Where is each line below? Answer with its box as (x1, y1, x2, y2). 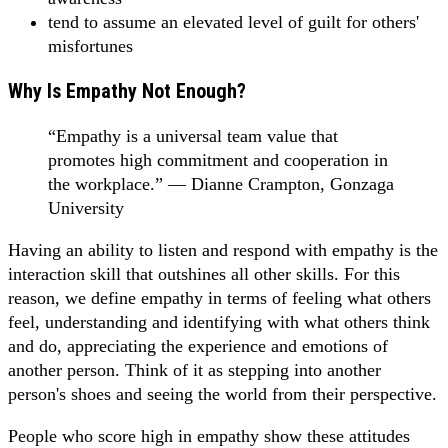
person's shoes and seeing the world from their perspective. (8, 383, 437, 404)
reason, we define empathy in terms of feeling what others (8, 287, 431, 308)
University (48, 197, 124, 218)
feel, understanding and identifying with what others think (8, 311, 430, 332)
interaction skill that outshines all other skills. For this (8, 263, 400, 284)
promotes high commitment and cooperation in (48, 149, 388, 170)
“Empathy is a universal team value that (48, 125, 338, 146)
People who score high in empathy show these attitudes (8, 425, 410, 446)
